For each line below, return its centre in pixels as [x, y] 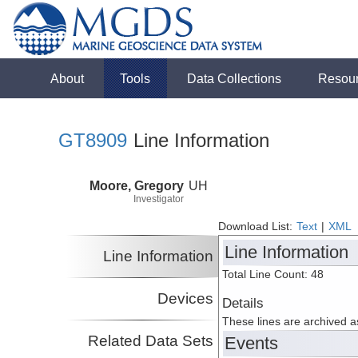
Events [252, 344]
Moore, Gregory [137, 185]
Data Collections [235, 78]
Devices [186, 299]
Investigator [159, 199]
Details [243, 304]
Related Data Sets [151, 341]
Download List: [257, 227]
